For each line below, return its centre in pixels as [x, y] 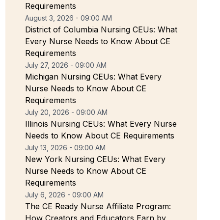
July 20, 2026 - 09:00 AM [66, 112]
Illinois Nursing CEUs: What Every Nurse [101, 124]
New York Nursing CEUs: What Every [95, 159]
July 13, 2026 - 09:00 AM [65, 148]
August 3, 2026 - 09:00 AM [69, 18]
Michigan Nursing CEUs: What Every [93, 77]
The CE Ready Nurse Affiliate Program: [98, 206]
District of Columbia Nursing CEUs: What [101, 29]
